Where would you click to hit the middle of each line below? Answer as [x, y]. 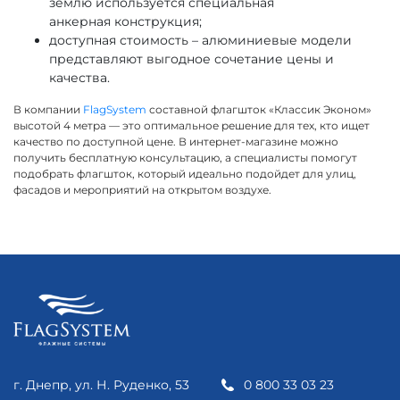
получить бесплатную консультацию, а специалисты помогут [185, 157]
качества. [79, 77]
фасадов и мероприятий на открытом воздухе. [142, 189]
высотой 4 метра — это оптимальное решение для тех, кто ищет [192, 125]
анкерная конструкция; [125, 21]
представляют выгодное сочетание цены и [192, 58]
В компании [48, 109]
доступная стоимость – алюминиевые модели [200, 40]
